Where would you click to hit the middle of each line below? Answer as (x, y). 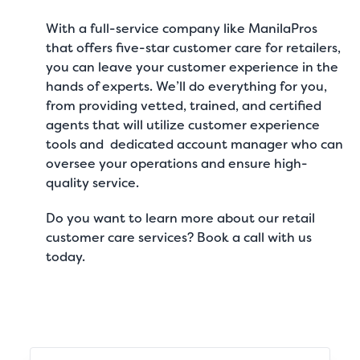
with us (288, 237)
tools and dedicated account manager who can (195, 144)
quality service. (93, 183)
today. (66, 257)
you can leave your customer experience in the (192, 67)
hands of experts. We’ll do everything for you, (187, 86)
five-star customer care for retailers (227, 48)
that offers (81, 48)
